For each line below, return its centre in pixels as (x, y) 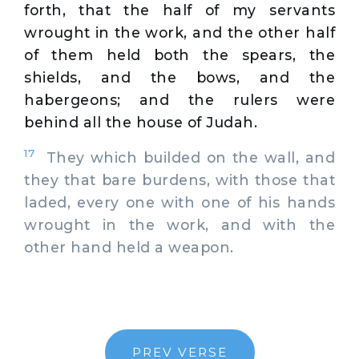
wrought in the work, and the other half (179, 32)
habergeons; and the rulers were (179, 99)
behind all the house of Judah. (141, 122)
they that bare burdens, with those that (179, 179)
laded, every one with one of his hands (179, 202)
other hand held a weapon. (129, 247)
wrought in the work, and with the (179, 224)
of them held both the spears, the (179, 54)
